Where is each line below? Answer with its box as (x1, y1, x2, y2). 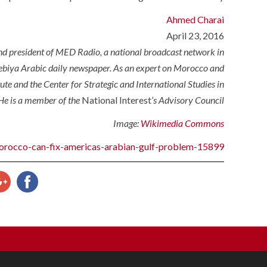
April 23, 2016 (166, 30, 224, 42)
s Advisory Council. (153, 94, 224, 106)
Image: (113, 117, 141, 129)
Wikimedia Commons (141, 117, 224, 129)
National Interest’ (82, 94, 153, 106)
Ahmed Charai (166, 14, 224, 26)
